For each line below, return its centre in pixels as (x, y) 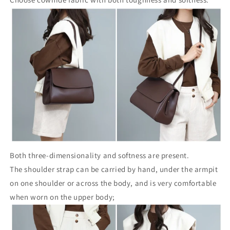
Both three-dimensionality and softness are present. (100, 156)
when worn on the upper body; (62, 197)
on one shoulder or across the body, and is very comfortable (113, 183)
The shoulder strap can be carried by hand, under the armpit (114, 169)
